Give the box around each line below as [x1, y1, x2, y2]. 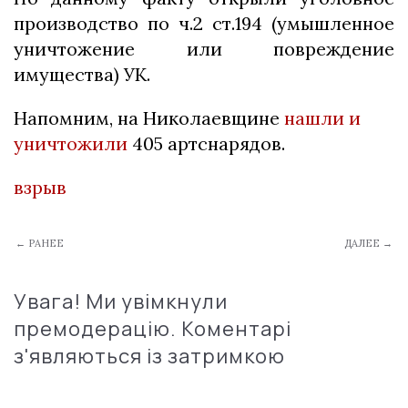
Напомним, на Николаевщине [14, 107, 284, 130]
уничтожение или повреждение [14, 37, 394, 61]
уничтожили [14, 132, 127, 156]
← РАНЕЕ [15, 237, 64, 250]
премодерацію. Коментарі [14, 315, 291, 343]
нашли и [284, 107, 361, 130]
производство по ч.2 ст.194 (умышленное [14, 12, 394, 36]
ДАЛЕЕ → [344, 237, 393, 250]
